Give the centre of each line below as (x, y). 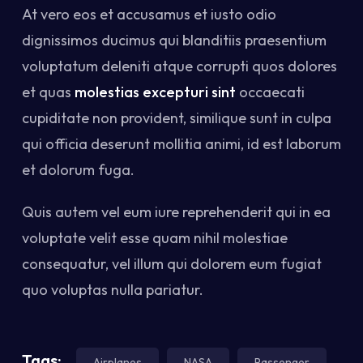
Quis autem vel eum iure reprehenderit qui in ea (176, 212)
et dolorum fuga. (78, 170)
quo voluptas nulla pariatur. (113, 290)
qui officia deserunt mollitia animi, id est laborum (181, 144)
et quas (48, 92)
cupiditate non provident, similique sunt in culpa (177, 118)
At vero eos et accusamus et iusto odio (149, 14)
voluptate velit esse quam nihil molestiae (155, 238)
